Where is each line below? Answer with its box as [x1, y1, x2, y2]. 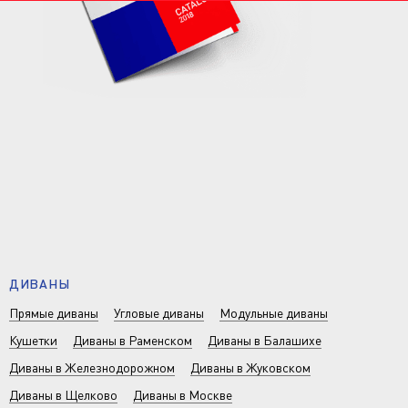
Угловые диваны [114, 305, 204, 321]
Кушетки [9, 332, 57, 348]
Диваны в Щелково [9, 387, 117, 403]
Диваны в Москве [133, 387, 232, 403]
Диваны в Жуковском [190, 360, 311, 375]
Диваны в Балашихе [208, 332, 321, 348]
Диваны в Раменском [73, 332, 192, 348]
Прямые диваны [9, 305, 98, 321]
